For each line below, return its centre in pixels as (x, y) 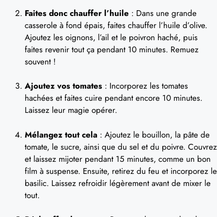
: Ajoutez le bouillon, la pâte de (154, 134)
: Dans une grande (163, 13)
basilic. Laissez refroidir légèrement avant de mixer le (118, 183)
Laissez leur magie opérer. (71, 110)
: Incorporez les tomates (145, 86)
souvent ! (40, 61)
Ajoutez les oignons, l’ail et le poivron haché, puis (111, 37)
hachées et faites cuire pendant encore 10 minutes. (114, 98)
